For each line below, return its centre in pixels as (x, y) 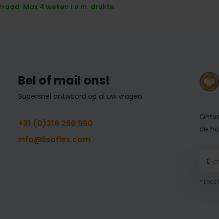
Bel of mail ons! (64, 80)
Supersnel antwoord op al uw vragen (80, 96)
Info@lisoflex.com (54, 139)
